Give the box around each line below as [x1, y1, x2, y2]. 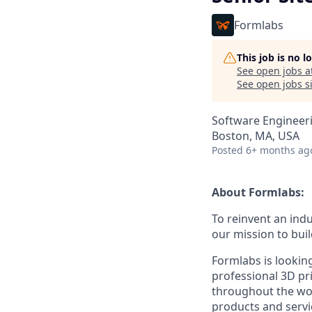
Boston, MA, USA [212, 128, 299, 143]
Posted [212, 143, 243, 157]
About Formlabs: [212, 185, 304, 200]
